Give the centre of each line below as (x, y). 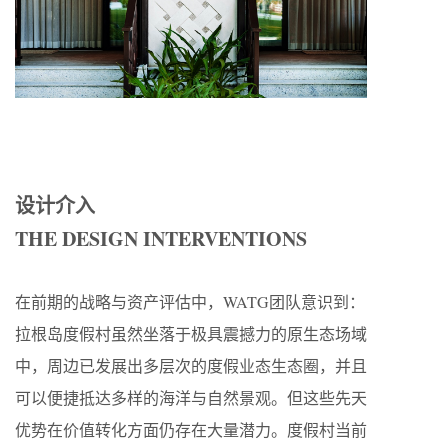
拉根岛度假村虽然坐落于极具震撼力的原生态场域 (191, 334)
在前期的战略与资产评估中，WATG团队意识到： (190, 302)
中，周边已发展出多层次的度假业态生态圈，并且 (191, 366)
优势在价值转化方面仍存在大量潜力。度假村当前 (191, 430)
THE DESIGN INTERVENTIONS (161, 239)
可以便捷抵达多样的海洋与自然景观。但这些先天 (191, 398)
